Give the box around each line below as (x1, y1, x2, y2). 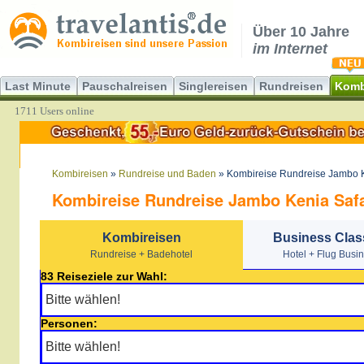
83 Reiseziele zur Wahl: (41, 270, 167, 283)
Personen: (41, 317, 97, 330)
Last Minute (5, 80, 71, 93)
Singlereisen (179, 80, 248, 93)
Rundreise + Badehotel (90, 249, 193, 260)
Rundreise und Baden (119, 168, 216, 180)
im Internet (253, 41, 327, 57)
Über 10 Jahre (253, 24, 349, 40)
